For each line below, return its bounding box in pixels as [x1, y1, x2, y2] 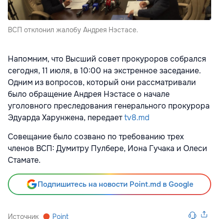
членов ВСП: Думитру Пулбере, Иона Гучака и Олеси [8, 143, 207, 154]
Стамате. [8, 155, 41, 166]
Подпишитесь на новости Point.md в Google [37, 179, 194, 190]
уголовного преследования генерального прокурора [8, 101, 210, 111]
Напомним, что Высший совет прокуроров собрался [8, 54, 206, 65]
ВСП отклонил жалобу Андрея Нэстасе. [8, 25, 138, 35]
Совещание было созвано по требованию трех [8, 131, 184, 142]
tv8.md [124, 112, 150, 123]
